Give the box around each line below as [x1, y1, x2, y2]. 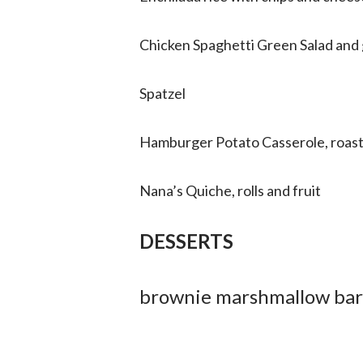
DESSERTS [139, 229, 233, 253]
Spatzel [139, 84, 186, 102]
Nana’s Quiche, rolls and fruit [139, 181, 323, 199]
